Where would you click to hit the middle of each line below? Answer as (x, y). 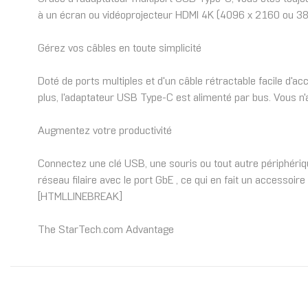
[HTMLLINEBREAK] (80, 197)
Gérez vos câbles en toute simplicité (120, 49)
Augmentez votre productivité (105, 131)
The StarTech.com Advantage (106, 230)
